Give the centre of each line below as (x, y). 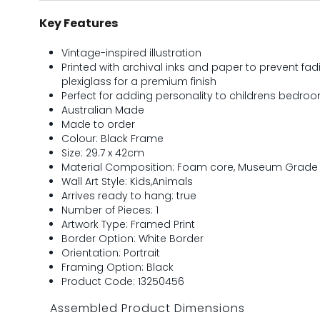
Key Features (79, 23)
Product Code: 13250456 (123, 281)
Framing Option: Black (118, 267)
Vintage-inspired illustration (132, 53)
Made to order (99, 124)
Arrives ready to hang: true (129, 196)
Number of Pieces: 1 (110, 210)
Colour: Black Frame (113, 139)
